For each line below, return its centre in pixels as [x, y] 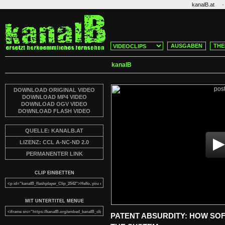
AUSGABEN [187, 46]
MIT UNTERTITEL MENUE [54, 201]
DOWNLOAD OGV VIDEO [54, 104]
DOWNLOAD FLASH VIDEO [54, 111]
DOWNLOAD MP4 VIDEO [54, 97]
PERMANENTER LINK [54, 154]
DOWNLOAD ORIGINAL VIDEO [54, 90]
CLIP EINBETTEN [54, 173]
